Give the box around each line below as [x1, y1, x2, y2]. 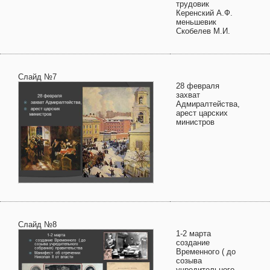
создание [176, 238, 210, 247]
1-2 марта [176, 229, 211, 238]
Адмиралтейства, [176, 99, 240, 108]
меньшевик [176, 17, 216, 27]
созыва [176, 256, 202, 265]
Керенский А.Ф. [176, 8, 233, 17]
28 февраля [176, 81, 219, 90]
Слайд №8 [18, 220, 57, 229]
